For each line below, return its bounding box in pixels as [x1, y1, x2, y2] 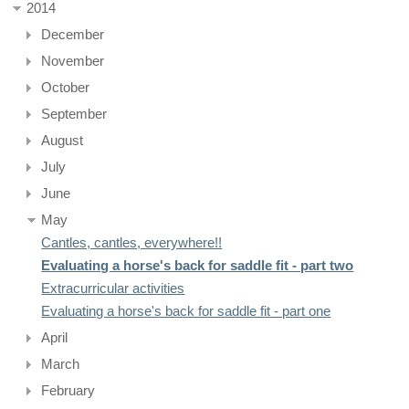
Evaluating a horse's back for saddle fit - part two [41, 257, 354, 273]
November [41, 53, 105, 68]
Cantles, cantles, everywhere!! [41, 235, 223, 250]
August [41, 132, 84, 148]
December [41, 26, 105, 42]
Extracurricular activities [41, 280, 185, 296]
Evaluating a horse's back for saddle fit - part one [41, 303, 331, 319]
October [41, 79, 90, 95]
